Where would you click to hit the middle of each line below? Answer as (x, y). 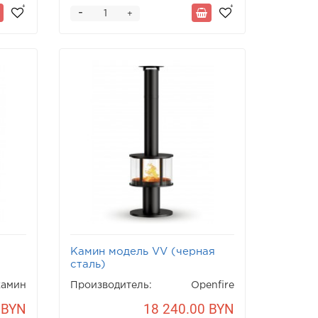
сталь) (88, 264)
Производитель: (111, 285)
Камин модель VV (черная (143, 251)
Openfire (212, 285)
